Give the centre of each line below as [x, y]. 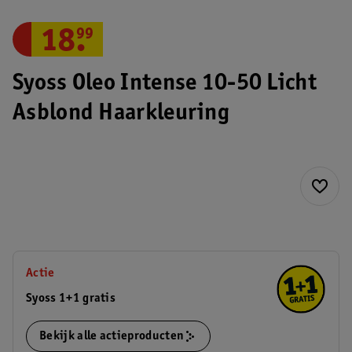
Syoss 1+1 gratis [71, 299]
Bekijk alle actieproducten [112, 336]
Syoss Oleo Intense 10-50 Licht [165, 84]
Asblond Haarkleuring [121, 114]
